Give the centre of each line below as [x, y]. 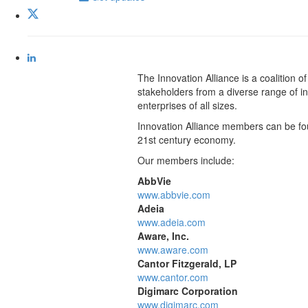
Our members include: [186, 161]
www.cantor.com [173, 277]
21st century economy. [186, 140]
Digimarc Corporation [187, 291]
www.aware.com [173, 250]
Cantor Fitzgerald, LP [187, 264]
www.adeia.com [171, 222]
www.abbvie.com [174, 195]
